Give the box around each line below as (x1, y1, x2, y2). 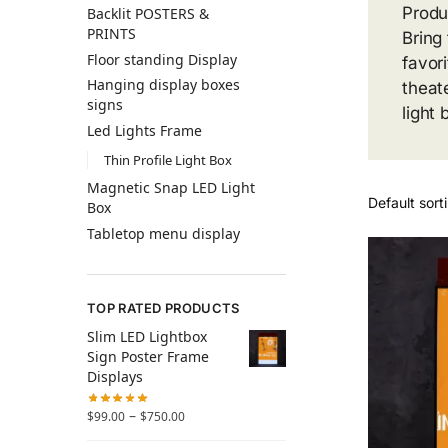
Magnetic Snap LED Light (87, 178, 255, 198)
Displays (87, 367, 143, 387)
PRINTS (87, 23, 136, 43)
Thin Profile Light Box (103, 150, 232, 169)
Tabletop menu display (87, 223, 240, 243)
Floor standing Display (87, 49, 237, 69)
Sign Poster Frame (87, 347, 209, 367)
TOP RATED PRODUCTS (87, 299, 240, 316)
